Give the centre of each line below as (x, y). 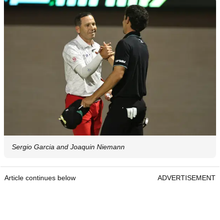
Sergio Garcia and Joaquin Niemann (68, 147)
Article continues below (40, 178)
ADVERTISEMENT (187, 178)
